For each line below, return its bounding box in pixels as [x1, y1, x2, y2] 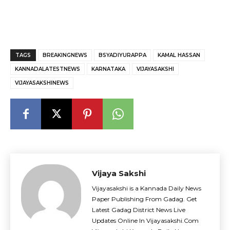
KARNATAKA [91, 66, 125, 72]
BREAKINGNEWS [43, 52, 87, 59]
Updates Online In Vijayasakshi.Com [92, 217, 199, 224]
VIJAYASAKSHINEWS [15, 80, 69, 86]
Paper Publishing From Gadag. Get [92, 195, 197, 203]
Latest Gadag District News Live [92, 206, 185, 214]
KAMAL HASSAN [158, 52, 200, 59]
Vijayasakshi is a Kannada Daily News [92, 184, 201, 192]
